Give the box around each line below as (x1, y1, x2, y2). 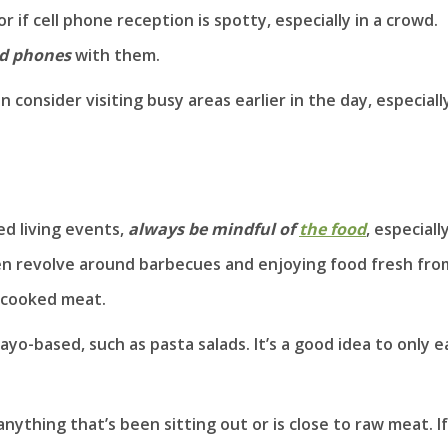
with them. (71, 43, 160, 66)
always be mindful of (124, 217, 299, 240)
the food (299, 217, 366, 240)
